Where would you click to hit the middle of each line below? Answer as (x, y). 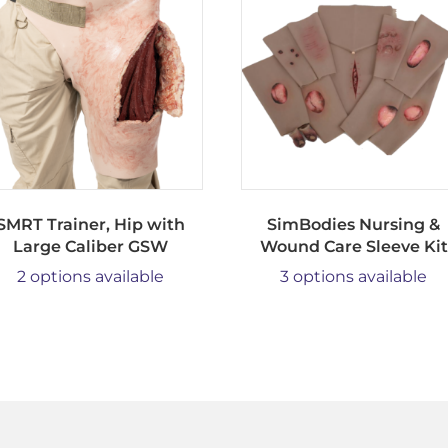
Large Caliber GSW (90, 246)
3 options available (354, 276)
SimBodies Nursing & (354, 224)
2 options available (90, 276)
